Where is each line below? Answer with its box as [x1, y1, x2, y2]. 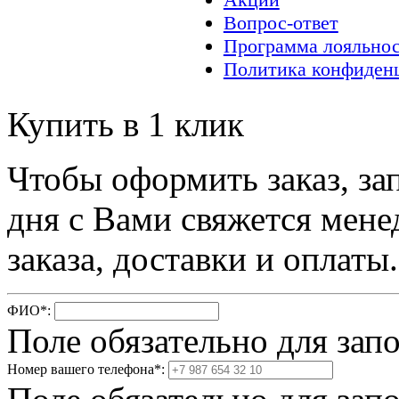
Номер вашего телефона [7, 362, 154, 378]
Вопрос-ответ [223, 12, 338, 35]
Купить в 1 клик [7, 105, 244, 144]
